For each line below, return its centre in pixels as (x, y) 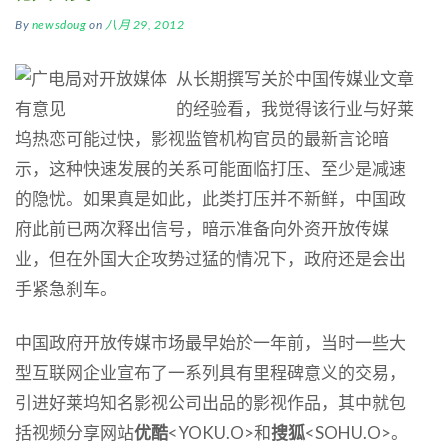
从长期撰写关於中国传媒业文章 (295, 78)
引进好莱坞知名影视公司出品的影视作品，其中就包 (210, 402)
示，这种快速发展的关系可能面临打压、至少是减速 (210, 168)
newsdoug (59, 24)
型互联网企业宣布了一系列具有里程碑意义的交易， (210, 372)
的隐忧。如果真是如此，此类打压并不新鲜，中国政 (210, 198)
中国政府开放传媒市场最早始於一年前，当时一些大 (210, 342)
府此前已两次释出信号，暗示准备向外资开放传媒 (202, 228)
